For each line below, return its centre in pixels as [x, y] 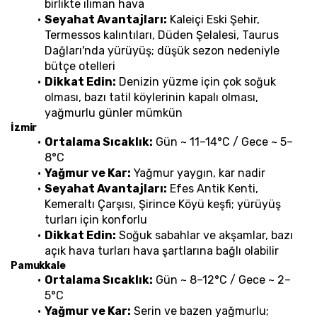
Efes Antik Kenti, [212, 188]
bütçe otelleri [80, 66]
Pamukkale [38, 265]
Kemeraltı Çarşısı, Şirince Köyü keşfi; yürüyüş [163, 204]
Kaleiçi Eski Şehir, [213, 19]
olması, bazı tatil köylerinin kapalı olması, [151, 97]
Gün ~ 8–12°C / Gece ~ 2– [221, 279]
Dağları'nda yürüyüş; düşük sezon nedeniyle [162, 50]
